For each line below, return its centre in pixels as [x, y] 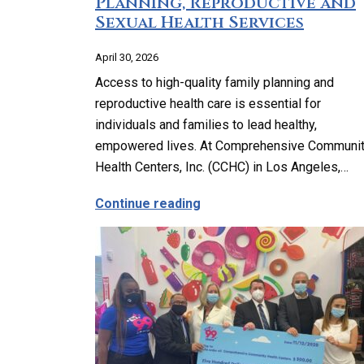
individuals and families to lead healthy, [206, 125]
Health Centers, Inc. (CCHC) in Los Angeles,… [222, 167]
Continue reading [148, 204]
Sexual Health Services [199, 22]
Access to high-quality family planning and [214, 82]
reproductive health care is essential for [208, 104]
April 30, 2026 [127, 57]
